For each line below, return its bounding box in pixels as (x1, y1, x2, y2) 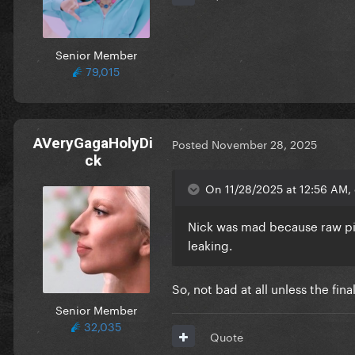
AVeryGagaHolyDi (32, 133, 153, 152)
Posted (172, 135, 212, 153)
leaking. (188, 234, 232, 254)
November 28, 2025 (212, 135, 317, 153)
